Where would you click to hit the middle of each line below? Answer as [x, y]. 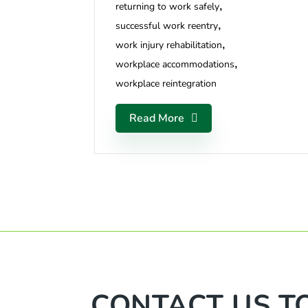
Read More [157, 118]
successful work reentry [167, 25]
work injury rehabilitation [169, 45]
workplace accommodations [175, 64]
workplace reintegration [166, 83]
